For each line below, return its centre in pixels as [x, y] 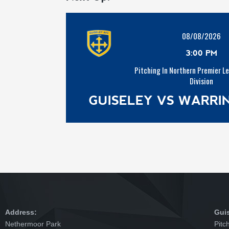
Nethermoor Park [33, 224]
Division [201, 81]
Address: [21, 212]
